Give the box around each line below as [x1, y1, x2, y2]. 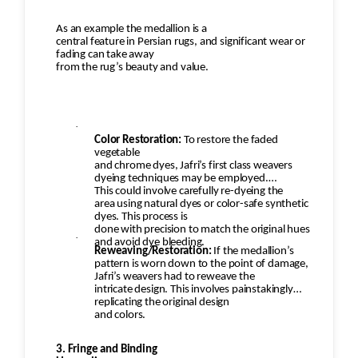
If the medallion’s [213, 245, 294, 258]
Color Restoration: [94, 134, 182, 147]
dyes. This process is [94, 211, 188, 224]
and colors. [94, 309, 146, 322]
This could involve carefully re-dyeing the [94, 185, 284, 198]
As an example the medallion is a [56, 23, 207, 36]
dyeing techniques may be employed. [94, 173, 268, 185]
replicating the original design [94, 296, 230, 309]
